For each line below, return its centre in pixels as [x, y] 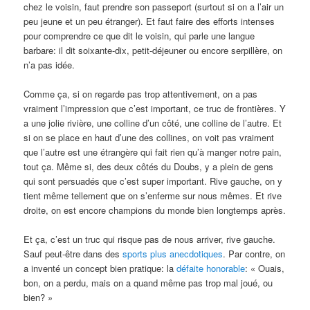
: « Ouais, [265, 268]
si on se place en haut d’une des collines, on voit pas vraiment [149, 137]
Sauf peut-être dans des [73, 254]
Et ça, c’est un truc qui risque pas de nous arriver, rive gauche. [150, 239]
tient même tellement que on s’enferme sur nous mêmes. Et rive [153, 195]
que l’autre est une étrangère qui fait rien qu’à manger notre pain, [153, 152]
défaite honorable [211, 268]
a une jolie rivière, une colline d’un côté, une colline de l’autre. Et [153, 122]
